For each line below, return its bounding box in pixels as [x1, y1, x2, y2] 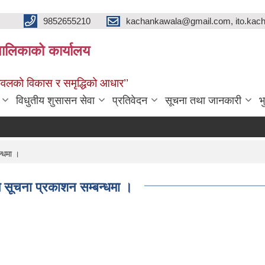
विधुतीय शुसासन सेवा [16, 95, 95, 106]
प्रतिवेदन [112, 95, 147, 106]
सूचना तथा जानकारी [165, 95, 241, 106]
